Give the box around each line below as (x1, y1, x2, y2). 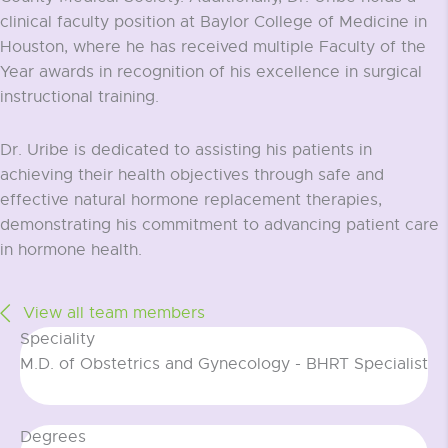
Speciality (20, 328, 95, 349)
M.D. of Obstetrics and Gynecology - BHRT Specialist (20, 353, 428, 374)
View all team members (23, 303, 205, 324)
